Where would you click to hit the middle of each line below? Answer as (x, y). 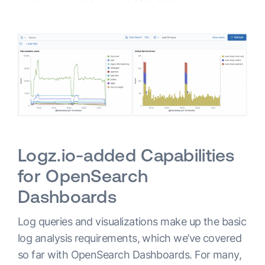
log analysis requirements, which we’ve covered (130, 238)
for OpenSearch (83, 175)
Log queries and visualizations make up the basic (132, 221)
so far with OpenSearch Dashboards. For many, (130, 254)
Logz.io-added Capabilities (126, 155)
